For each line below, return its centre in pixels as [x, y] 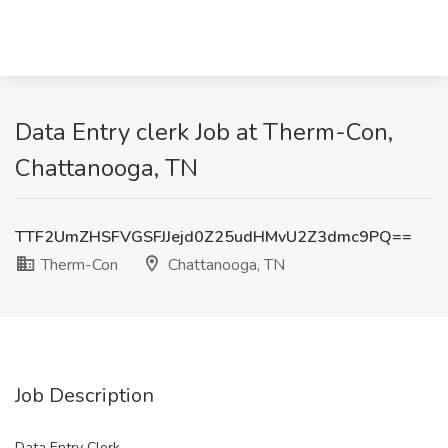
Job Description [84, 395]
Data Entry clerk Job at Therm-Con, [204, 132]
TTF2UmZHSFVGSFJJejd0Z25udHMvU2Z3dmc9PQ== [213, 237]
